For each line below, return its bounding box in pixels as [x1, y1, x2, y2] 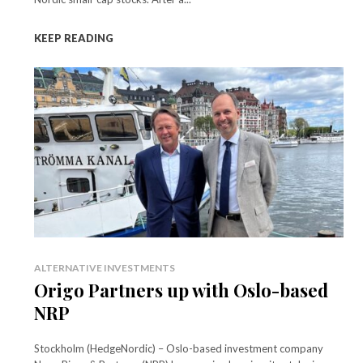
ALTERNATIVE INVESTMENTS [34, 261, 175, 274]
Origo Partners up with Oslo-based [34, 277, 328, 302]
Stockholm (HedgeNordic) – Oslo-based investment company [34, 341, 323, 355]
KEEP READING [34, 31, 113, 45]
